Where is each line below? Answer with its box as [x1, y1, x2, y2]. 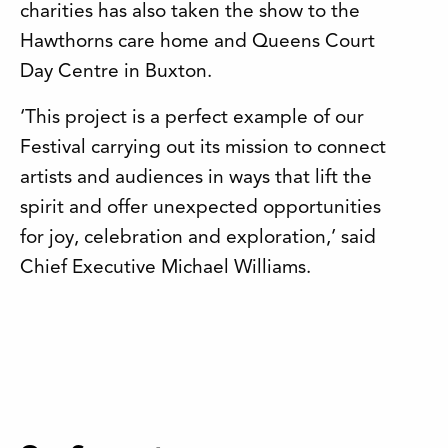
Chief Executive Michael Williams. [20, 258, 311, 278]
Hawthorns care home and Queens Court [20, 32, 375, 52]
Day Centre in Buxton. [20, 62, 212, 82]
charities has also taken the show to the [20, 2, 360, 22]
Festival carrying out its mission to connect [20, 138, 386, 158]
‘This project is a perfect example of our [20, 108, 364, 128]
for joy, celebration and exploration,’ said [20, 228, 376, 248]
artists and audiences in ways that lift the [20, 168, 372, 188]
